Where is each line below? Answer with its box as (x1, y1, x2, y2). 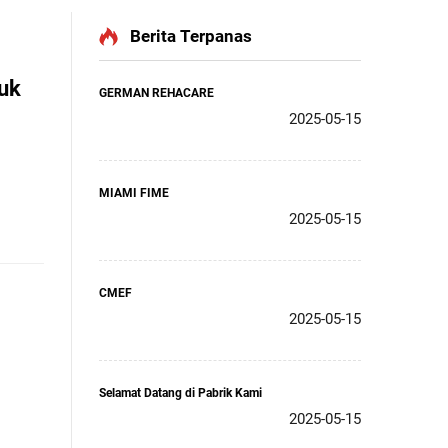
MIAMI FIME (99, 186, 169, 200)
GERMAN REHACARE (99, 86, 214, 100)
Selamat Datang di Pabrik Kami (99, 386, 262, 400)
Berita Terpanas (130, 26, 252, 46)
